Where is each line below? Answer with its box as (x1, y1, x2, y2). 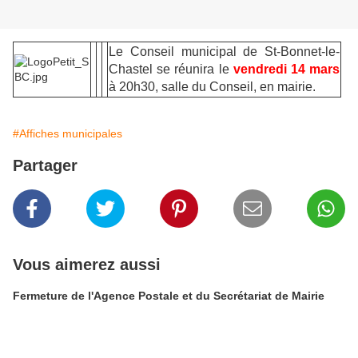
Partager (13, 157, 78, 175)
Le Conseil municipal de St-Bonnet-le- (109, 45, 340, 59)
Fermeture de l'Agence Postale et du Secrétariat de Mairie (13, 289, 324, 303)
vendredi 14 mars (233, 62, 340, 77)
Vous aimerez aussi (13, 256, 161, 274)
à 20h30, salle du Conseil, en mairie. (109, 80, 316, 94)
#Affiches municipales (13, 127, 122, 141)
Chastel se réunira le (109, 62, 233, 77)
